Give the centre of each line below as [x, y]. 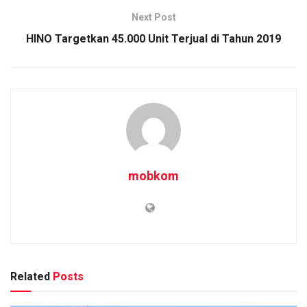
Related [30, 276]
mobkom [153, 175]
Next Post [153, 17]
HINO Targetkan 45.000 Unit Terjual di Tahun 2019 [153, 38]
